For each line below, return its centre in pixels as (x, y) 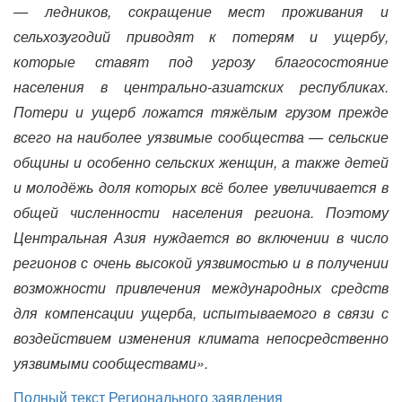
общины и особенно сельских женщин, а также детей (201, 162)
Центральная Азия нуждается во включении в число (201, 237)
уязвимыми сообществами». (111, 363)
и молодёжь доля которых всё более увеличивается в (201, 187)
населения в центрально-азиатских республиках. (201, 87)
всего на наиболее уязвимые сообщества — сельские (201, 137)
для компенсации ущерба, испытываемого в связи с (201, 313)
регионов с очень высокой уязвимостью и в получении (201, 262)
